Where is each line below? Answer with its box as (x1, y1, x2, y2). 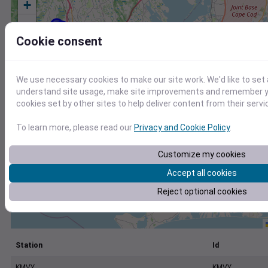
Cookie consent (16, 34, 102, 48)
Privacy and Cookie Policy (134, 123, 230, 132)
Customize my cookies (158, 150, 246, 159)
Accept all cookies (167, 168, 237, 178)
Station (16, 241, 42, 250)
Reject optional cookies (157, 187, 247, 196)
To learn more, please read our (16, 123, 134, 132)
